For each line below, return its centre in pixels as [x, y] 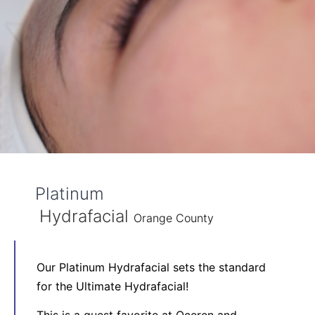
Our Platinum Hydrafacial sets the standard [151, 267]
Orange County [174, 218]
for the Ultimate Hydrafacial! [112, 286]
